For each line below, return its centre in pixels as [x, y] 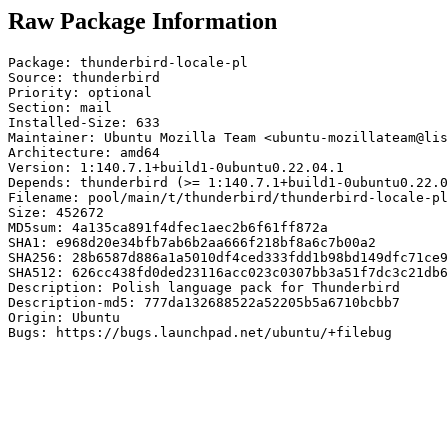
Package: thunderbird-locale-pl [128, 62]
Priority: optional [80, 92]
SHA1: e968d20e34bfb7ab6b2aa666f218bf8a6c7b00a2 [192, 242]
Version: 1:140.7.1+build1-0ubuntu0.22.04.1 [176, 167]
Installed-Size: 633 [84, 122]
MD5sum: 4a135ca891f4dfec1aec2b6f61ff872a [168, 227]
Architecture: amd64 [84, 152]
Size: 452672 [56, 212]
